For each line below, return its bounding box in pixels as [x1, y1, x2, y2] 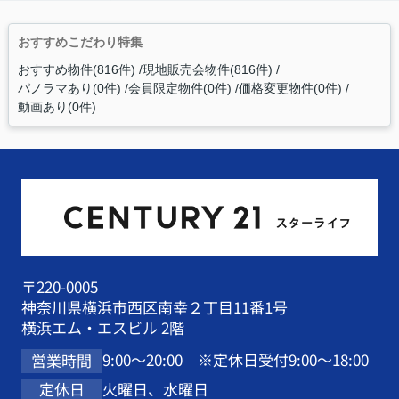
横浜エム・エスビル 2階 [20, 317, 184, 339]
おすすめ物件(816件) [17, 61, 135, 77]
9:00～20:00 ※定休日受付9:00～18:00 [102, 349, 369, 371]
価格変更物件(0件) [238, 80, 342, 95]
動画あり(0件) [17, 99, 96, 114]
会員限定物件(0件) [127, 80, 232, 95]
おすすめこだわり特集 [17, 34, 142, 49]
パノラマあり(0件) [17, 80, 121, 95]
